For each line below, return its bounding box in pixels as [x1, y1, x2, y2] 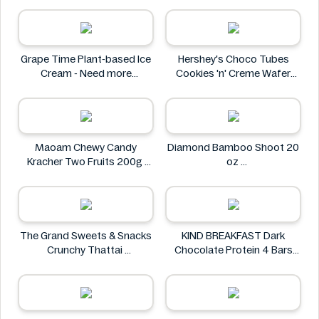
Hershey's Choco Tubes [177, 53, 289, 65]
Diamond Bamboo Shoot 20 [167, 142, 299, 153]
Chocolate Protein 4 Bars [174, 244, 293, 256]
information [57, 82, 115, 93]
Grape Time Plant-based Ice [21, 53, 151, 65]
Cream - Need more [40, 68, 132, 79]
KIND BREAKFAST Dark [182, 230, 285, 241]
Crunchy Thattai [47, 244, 125, 256]
